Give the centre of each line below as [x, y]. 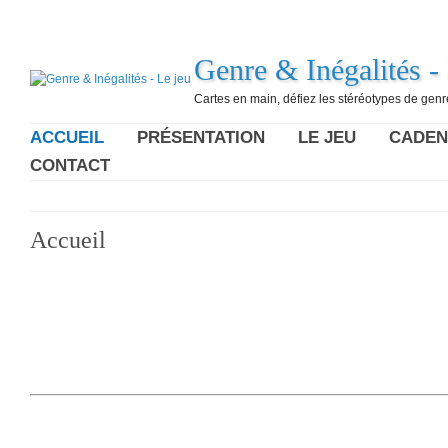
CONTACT [70, 165]
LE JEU [327, 137]
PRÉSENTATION [201, 137]
